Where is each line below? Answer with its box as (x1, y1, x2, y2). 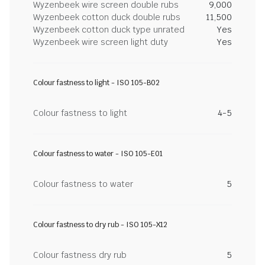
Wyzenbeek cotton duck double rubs (33, 12, 180, 22)
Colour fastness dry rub (33, 250, 127, 260)
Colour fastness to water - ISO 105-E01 (33, 149, 163, 159)
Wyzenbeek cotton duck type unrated (33, 24, 185, 35)
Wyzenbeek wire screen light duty (33, 37, 168, 47)
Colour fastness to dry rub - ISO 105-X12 (33, 220, 167, 230)
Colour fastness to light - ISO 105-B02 (33, 78, 160, 88)
